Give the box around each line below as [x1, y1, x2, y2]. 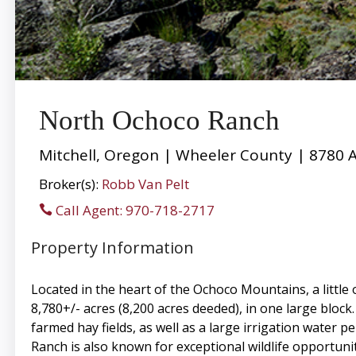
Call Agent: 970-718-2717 [52, 200, 215, 219]
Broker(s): [38, 174, 102, 193]
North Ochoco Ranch [38, 104, 280, 136]
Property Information [30, 236, 194, 258]
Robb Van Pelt [101, 174, 189, 193]
